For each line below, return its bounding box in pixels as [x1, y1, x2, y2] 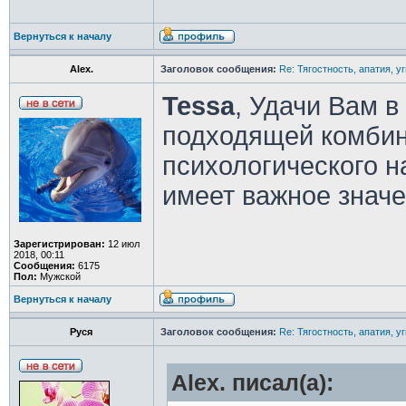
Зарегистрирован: [13, 238, 105, 249]
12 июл [104, 238, 140, 249]
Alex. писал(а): [170, 371, 333, 395]
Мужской [36, 271, 81, 282]
